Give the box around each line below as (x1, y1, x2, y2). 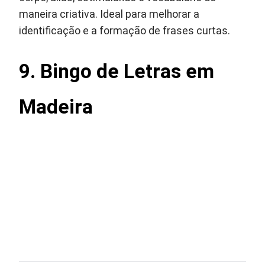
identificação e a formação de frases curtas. (19, 25, 231, 37)
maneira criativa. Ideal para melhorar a (19, 8, 200, 20)
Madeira (19, 95, 93, 118)
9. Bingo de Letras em (19, 60, 215, 83)
